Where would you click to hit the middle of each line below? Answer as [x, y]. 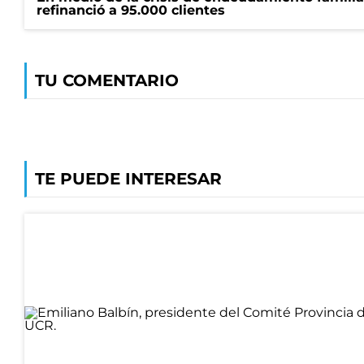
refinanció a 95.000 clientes [131, 10]
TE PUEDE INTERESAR [128, 179]
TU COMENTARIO [107, 80]
